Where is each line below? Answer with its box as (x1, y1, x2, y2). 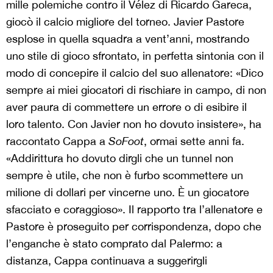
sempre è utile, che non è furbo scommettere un (6, 169, 243, 182)
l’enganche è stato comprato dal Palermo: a (6, 237, 222, 250)
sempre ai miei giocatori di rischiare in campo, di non (6, 83, 266, 96)
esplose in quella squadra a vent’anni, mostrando (6, 32, 249, 45)
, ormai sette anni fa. (144, 135, 244, 147)
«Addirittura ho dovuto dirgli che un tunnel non (6, 152, 233, 165)
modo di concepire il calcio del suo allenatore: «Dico (6, 66, 263, 79)
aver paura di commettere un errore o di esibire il (6, 101, 247, 113)
